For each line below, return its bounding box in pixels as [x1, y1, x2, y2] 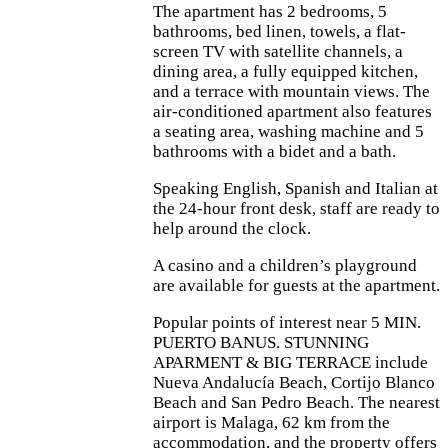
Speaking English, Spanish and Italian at [153, 178, 438, 198]
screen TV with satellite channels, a [153, 41, 403, 61]
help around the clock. [153, 218, 311, 238]
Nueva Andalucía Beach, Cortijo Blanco [153, 372, 435, 392]
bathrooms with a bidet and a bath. [153, 141, 396, 161]
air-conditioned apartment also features [153, 101, 432, 121]
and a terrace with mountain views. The [153, 81, 430, 101]
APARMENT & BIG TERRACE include [153, 352, 428, 372]
